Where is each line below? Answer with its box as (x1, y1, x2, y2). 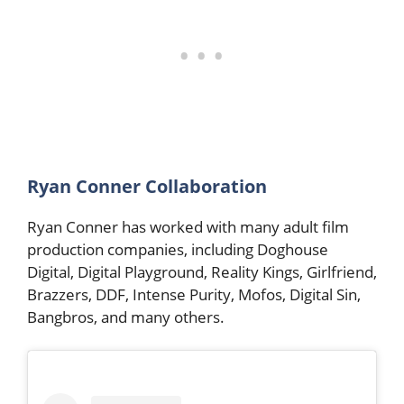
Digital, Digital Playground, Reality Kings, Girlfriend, (27, 261, 377, 282)
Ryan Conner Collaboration (27, 173, 271, 198)
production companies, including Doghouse (27, 238, 328, 260)
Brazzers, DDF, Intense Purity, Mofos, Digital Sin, (27, 283, 361, 305)
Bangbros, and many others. (27, 306, 228, 327)
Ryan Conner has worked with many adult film (27, 216, 349, 237)
